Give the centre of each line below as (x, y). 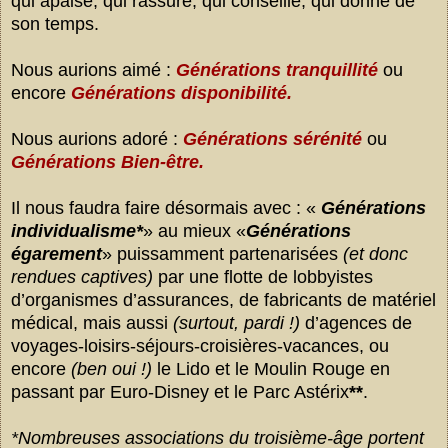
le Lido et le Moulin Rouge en (271, 369)
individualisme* (77, 231)
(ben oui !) (111, 369)
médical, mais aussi (92, 323)
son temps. (55, 24)
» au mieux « (194, 231)
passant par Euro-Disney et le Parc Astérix (180, 392)
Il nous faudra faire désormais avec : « (163, 208)
